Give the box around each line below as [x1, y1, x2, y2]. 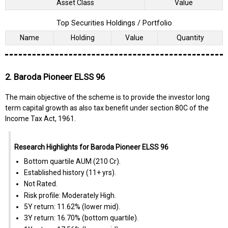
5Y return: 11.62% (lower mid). [23, 203, 120, 211]
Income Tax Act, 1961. [5, 114, 76, 123]
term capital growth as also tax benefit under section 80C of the [5, 103, 209, 112]
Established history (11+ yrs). [23, 168, 116, 177]
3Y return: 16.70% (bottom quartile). [23, 214, 138, 222]
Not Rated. [23, 180, 58, 188]
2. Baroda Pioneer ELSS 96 [5, 71, 105, 82]
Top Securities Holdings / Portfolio [56, 18, 172, 28]
